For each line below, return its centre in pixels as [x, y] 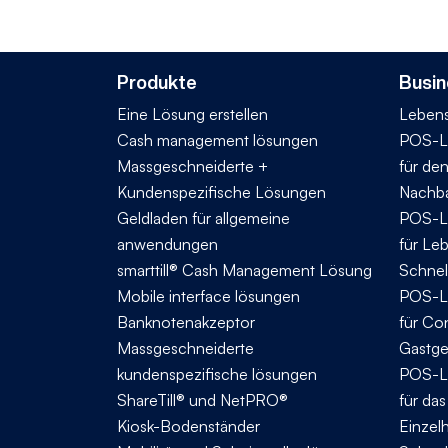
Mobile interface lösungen [208, 295]
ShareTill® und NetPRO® [202, 399]
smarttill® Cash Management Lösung [244, 269]
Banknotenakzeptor [186, 321]
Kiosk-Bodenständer [188, 425]
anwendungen [167, 243]
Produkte [157, 82]
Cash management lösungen [217, 139]
